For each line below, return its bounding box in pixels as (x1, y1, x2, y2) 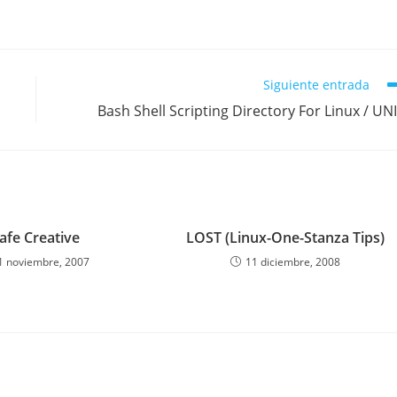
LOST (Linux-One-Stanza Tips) (186, 228, 385, 247)
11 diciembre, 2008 (245, 254, 341, 269)
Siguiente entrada (263, 76, 370, 93)
